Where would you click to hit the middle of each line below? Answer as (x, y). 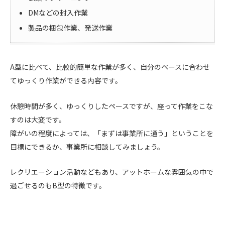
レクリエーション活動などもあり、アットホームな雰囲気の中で (112, 172)
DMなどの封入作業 (58, 12)
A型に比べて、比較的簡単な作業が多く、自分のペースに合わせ (110, 67)
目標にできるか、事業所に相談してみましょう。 (87, 146)
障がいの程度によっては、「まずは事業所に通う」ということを (112, 133)
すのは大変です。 (38, 119)
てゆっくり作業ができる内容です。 (66, 80)
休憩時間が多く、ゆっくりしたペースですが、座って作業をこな (111, 106)
